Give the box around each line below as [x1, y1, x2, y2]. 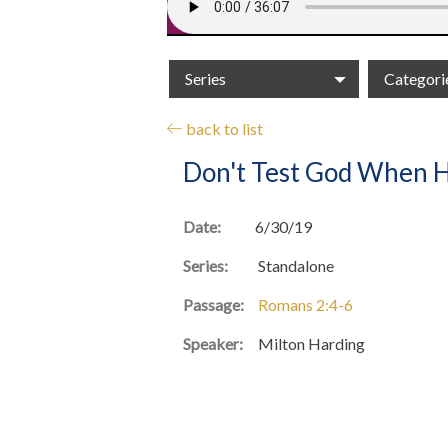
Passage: [183, 294, 244, 314]
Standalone [255, 255, 334, 275]
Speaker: [183, 333, 243, 353]
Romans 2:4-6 [258, 294, 353, 314]
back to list [183, 118, 263, 138]
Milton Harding [255, 333, 365, 353]
